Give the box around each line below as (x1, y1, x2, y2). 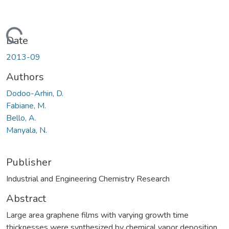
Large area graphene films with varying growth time (6, 209, 189, 221)
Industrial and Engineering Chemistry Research (6, 173, 170, 185)
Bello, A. (6, 112, 36, 124)
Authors (6, 70, 44, 84)
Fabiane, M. (6, 100, 46, 111)
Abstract (6, 191, 46, 205)
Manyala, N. (6, 124, 47, 136)
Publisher (6, 155, 52, 169)
